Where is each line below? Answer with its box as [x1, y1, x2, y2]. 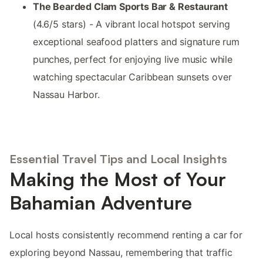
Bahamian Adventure [9, 190, 192, 214]
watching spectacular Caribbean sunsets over [33, 71, 232, 83]
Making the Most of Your [9, 167, 226, 191]
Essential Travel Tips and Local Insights [9, 151, 227, 166]
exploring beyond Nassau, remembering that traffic [9, 246, 232, 258]
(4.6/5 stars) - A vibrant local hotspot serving [33, 18, 230, 31]
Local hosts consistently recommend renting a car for [9, 228, 242, 241]
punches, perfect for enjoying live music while [33, 53, 232, 66]
